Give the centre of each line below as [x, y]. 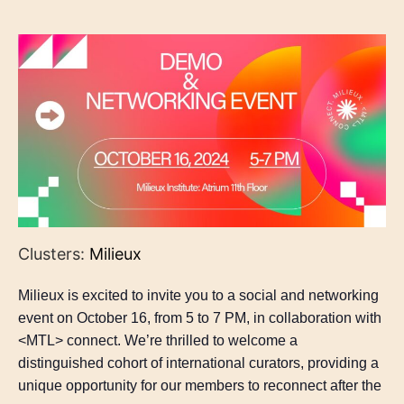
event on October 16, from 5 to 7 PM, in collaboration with [200, 318]
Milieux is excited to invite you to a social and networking [198, 296]
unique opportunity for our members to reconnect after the [200, 386]
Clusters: [54, 254]
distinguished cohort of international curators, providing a [198, 363]
